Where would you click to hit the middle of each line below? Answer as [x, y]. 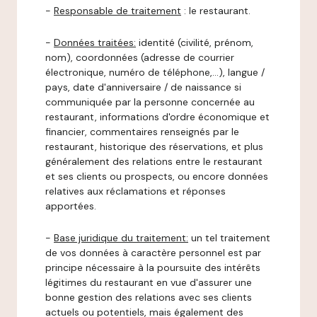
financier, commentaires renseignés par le [142, 132]
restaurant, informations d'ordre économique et [157, 117]
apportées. [71, 206]
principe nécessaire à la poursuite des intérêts [153, 267]
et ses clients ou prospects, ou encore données [157, 176]
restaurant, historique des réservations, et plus [154, 146]
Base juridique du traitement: [121, 238]
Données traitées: [95, 42]
